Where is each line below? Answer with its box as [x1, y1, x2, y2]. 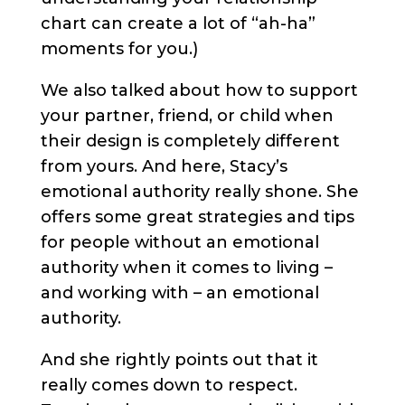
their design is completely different [40, 131, 340, 152]
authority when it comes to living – [40, 258, 333, 278]
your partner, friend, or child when [40, 106, 334, 127]
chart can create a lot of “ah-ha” [40, 14, 316, 34]
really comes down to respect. [40, 375, 297, 396]
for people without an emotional [40, 232, 319, 253]
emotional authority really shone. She [40, 182, 359, 202]
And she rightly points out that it [40, 350, 318, 371]
